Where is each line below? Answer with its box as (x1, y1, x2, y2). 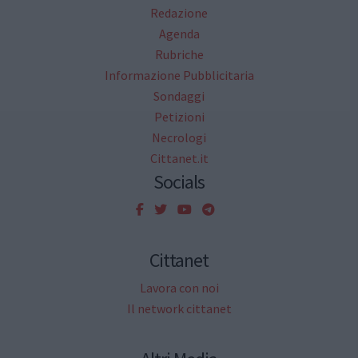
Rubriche (154, 46, 204, 62)
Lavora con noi (139, 280, 219, 296)
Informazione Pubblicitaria (104, 66, 254, 83)
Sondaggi (153, 87, 205, 104)
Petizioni (153, 108, 205, 125)
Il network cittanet (126, 300, 232, 317)
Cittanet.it (149, 149, 209, 166)
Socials (153, 169, 205, 194)
